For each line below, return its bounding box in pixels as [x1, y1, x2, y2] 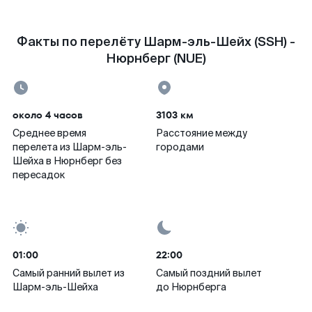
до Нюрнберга [156, 281, 226, 293]
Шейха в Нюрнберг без [13, 155, 122, 167]
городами [156, 141, 204, 153]
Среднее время [13, 127, 86, 139]
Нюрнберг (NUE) [106, 50, 206, 67]
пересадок [13, 169, 65, 181]
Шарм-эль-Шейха [13, 281, 98, 293]
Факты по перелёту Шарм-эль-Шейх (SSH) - [17, 33, 295, 50]
